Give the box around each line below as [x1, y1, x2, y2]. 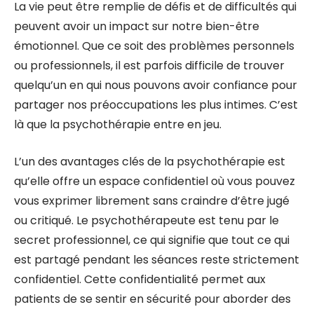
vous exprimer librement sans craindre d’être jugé [14, 193, 289, 209]
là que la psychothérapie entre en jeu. [14, 116, 221, 132]
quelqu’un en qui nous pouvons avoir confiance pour [14, 77, 297, 93]
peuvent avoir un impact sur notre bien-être [14, 18, 259, 34]
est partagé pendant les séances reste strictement [14, 252, 299, 268]
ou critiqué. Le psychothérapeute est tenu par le [14, 212, 279, 228]
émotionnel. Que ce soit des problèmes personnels [14, 38, 294, 54]
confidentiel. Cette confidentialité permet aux [14, 271, 266, 287]
